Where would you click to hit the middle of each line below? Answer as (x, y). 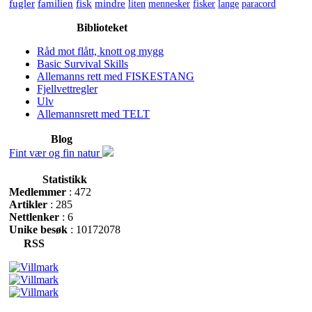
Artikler (28, 204)
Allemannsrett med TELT (93, 114)
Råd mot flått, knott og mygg (100, 51)
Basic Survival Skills (83, 64)
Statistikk (65, 179)
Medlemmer (38, 192)
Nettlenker (34, 217)
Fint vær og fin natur (56, 153)
